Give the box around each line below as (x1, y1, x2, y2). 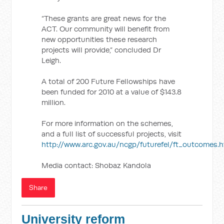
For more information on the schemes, (41, 118, 173, 128)
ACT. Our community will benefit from (41, 24, 170, 33)
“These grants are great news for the (41, 13, 166, 23)
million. (41, 97, 66, 107)
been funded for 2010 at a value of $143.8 (41, 87, 182, 96)
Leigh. (41, 55, 61, 65)
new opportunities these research (41, 34, 157, 44)
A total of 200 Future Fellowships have (41, 76, 175, 86)
